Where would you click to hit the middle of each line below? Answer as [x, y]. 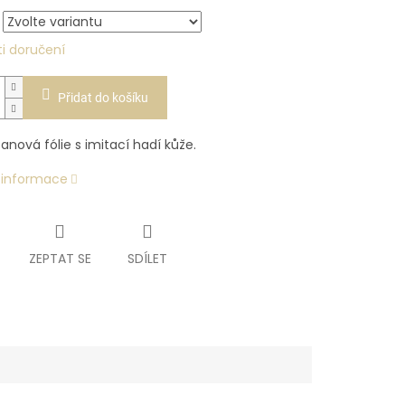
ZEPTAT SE [60, 259]
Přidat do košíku [103, 98]
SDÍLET [147, 259]
